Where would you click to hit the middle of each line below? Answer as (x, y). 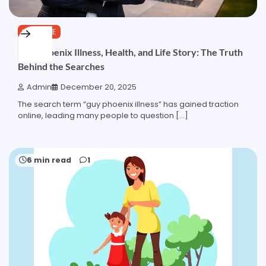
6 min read (49, 160)
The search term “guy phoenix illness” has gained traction (128, 104)
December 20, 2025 (99, 87)
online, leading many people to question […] (103, 115)
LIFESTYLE (39, 31)
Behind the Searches (61, 66)
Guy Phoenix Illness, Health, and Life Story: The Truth (130, 52)
